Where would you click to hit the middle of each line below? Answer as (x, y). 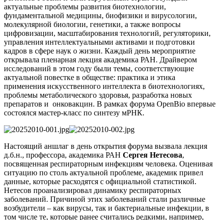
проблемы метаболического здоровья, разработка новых (98, 95)
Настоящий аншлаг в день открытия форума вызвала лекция (106, 146)
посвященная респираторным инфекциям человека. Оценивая (108, 164)
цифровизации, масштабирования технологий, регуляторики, (107, 33)
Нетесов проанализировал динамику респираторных (93, 190)
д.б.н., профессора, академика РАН (63, 155)
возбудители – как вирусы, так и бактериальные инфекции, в (107, 208)
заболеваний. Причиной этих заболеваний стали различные (105, 199)
